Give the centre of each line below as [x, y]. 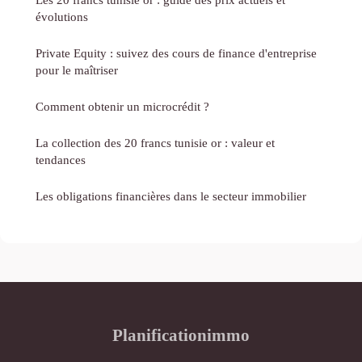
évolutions [62, 17]
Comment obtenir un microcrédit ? [122, 107]
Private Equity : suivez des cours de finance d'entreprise [176, 53]
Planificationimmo [181, 335]
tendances [61, 160]
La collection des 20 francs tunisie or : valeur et [155, 143]
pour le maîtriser [77, 70]
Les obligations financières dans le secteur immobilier [171, 196]
